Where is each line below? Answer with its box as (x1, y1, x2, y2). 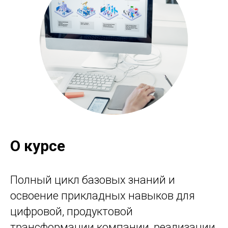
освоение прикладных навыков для (10, 189, 195, 202)
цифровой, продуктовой (10, 205, 133, 218)
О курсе (10, 137, 65, 155)
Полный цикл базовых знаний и (10, 174, 175, 186)
